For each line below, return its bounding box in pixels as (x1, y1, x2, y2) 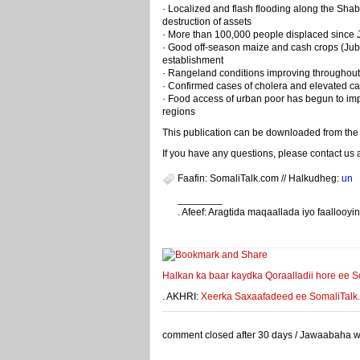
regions (162, 106, 195, 117)
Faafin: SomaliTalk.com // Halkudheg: (178, 173, 342, 184)
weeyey (178, 219, 211, 231)
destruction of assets (162, 16, 252, 27)
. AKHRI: (162, 291, 201, 302)
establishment (162, 55, 223, 66)
